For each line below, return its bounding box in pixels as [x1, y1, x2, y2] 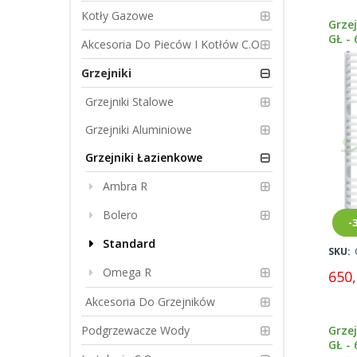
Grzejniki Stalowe [85, 94, 174, 109]
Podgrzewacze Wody [81, 323, 190, 338]
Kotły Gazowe [81, 8, 154, 23]
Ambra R [103, 178, 147, 194]
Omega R [103, 265, 151, 280]
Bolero [103, 207, 138, 222]
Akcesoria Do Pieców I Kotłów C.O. [81, 37, 262, 52]
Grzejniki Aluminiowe [85, 122, 192, 137]
